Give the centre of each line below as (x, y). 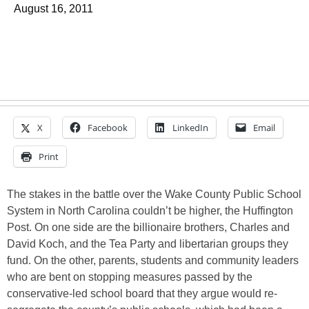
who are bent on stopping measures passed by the (130, 277)
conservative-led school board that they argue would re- (142, 293)
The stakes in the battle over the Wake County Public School (154, 194)
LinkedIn (190, 128)
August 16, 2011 (53, 9)
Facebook (108, 128)
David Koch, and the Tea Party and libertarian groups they (148, 244)
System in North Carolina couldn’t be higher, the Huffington (150, 211)
